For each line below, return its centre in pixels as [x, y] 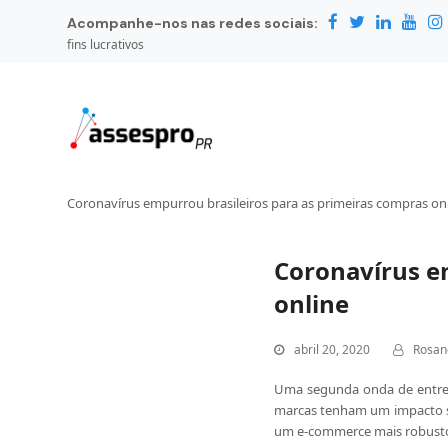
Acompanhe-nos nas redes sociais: [193, 23]
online [311, 303]
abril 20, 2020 [331, 349]
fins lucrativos [106, 44]
